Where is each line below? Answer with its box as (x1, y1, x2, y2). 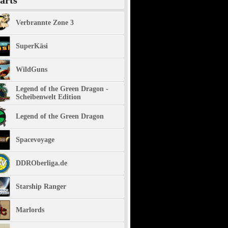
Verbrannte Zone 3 (16, 19, 74, 26)
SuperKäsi (16, 42, 48, 50)
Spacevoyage (16, 136, 54, 144)
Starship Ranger (16, 183, 66, 190)
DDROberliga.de (16, 159, 67, 167)
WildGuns (16, 66, 47, 73)
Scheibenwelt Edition (16, 93, 81, 101)
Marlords (16, 206, 44, 214)
